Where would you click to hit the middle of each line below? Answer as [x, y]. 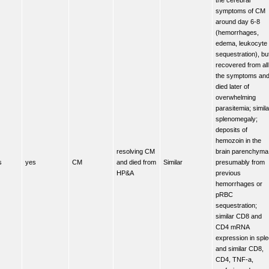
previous [228, 173]
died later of [232, 86]
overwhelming [236, 97]
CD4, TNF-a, [234, 259]
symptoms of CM [240, 11]
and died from [136, 162]
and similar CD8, [240, 248]
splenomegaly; [237, 119]
